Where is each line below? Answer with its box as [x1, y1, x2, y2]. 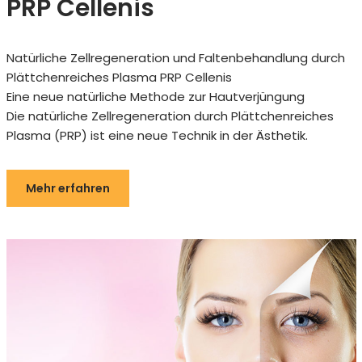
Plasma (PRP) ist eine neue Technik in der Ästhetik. [6, 127, 308, 144]
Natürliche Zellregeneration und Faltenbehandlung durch [6, 49, 345, 66]
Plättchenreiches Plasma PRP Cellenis [6, 69, 232, 86]
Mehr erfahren [25, 180, 110, 196]
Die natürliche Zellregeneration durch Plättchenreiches [6, 107, 334, 124]
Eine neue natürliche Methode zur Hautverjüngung [6, 88, 305, 105]
